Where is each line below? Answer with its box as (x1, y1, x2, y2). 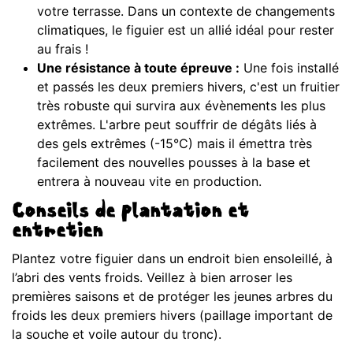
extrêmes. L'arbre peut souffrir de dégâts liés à (37, 117, 317, 133)
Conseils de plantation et (12, 202, 249, 225)
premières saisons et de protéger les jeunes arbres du (12, 288, 333, 305)
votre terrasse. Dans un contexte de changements (37, 3, 335, 20)
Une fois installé (240, 60, 339, 76)
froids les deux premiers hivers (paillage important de (12, 307, 333, 324)
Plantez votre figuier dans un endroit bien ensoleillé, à (12, 251, 333, 267)
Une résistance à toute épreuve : (37, 60, 240, 76)
